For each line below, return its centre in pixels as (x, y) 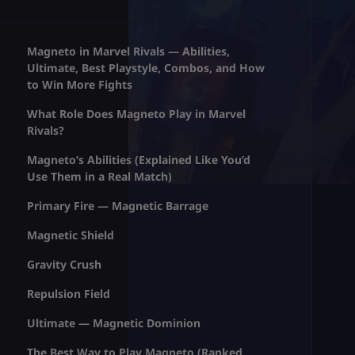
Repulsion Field (69, 293)
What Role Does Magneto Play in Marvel (137, 113)
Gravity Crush (65, 264)
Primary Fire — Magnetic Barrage (118, 205)
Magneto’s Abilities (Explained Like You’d (139, 159)
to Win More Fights (80, 84)
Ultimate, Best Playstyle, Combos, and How (146, 67)
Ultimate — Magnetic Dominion (114, 323)
